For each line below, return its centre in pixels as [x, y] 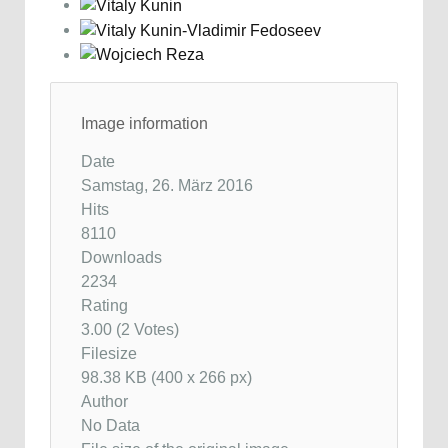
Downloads [121, 258]
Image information [144, 124]
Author [104, 402]
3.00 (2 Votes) [132, 330]
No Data [110, 426]
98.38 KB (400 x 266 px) [166, 378]
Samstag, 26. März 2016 [167, 186]
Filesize [109, 354]
